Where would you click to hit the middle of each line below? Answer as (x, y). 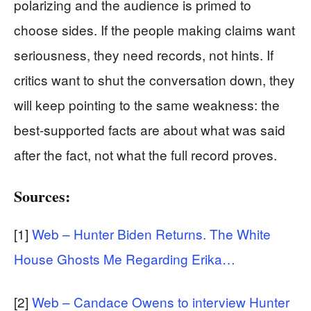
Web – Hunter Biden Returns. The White (151, 233)
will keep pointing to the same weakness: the (147, 104)
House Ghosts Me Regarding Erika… (125, 258)
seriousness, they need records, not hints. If (144, 54)
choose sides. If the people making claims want (154, 29)
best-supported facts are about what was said (150, 129)
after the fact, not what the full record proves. (145, 154)
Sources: (42, 196)
